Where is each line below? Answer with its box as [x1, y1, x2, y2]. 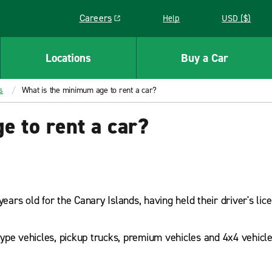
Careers [79, 12, 112, 24]
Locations [46, 50, 91, 66]
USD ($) [222, 12, 251, 24]
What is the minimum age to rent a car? [21, 84, 157, 96]
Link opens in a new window [79, 17, 195, 30]
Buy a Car [180, 50, 228, 66]
